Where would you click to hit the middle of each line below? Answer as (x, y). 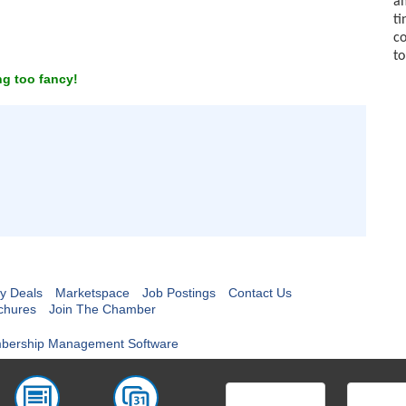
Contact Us (260, 293)
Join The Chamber (102, 309)
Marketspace (92, 293)
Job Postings (179, 293)
